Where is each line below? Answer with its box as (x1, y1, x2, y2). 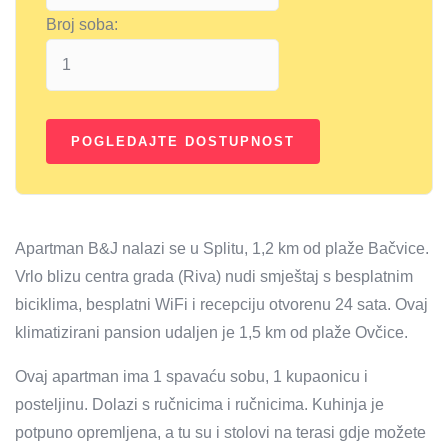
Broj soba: (46, 15, 118, 33)
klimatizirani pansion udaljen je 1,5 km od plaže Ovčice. (15, 323, 408, 341)
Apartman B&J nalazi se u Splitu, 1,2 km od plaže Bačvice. (15, 239, 429, 257)
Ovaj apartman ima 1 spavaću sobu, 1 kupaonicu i (15, 367, 368, 385)
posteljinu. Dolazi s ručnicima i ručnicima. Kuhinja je (15, 395, 384, 413)
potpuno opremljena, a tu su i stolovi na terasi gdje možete (15, 423, 426, 441)
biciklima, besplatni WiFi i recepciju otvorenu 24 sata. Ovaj (15, 295, 428, 313)
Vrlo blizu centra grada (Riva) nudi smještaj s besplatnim (15, 267, 413, 285)
